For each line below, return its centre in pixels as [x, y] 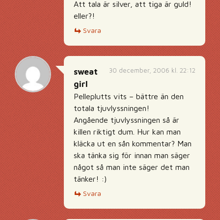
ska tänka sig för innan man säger [132, 155]
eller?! [84, 16]
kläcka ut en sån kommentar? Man [133, 143]
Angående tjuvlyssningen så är [126, 120]
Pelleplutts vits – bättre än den [129, 96]
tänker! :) [90, 179]
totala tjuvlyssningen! [111, 108]
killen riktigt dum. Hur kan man [127, 132]
